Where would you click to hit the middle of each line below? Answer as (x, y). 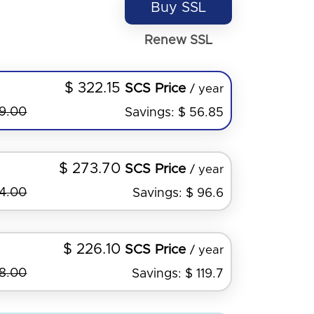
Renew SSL (178, 40)
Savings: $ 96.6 (178, 193)
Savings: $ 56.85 (174, 112)
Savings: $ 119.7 (178, 274)
